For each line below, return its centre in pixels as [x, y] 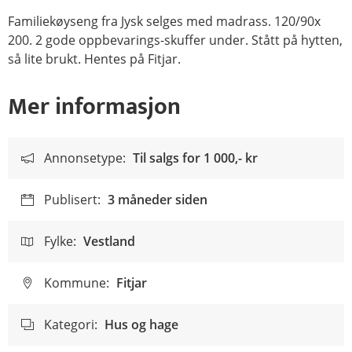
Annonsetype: [85, 158]
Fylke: [60, 241]
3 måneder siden [158, 200]
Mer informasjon [94, 107]
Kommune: [77, 283]
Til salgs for [168, 158]
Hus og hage [141, 324]
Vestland [109, 241]
